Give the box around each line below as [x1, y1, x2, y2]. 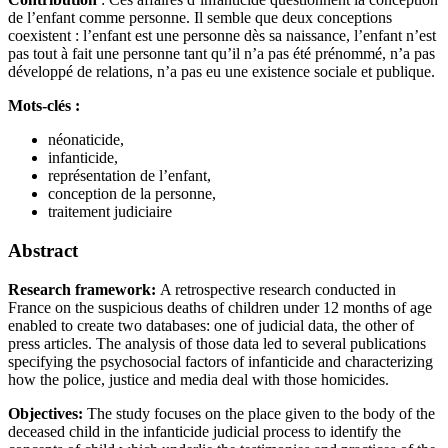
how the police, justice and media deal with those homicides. [8, 370, 389, 388]
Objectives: [8, 404, 87, 422]
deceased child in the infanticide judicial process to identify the [8, 422, 401, 440]
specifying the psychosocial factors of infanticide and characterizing [8, 352, 433, 370]
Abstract [8, 239, 78, 261]
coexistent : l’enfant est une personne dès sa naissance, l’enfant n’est [8, 27, 436, 45]
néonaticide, [48, 131, 124, 149]
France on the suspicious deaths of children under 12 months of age [8, 298, 432, 316]
